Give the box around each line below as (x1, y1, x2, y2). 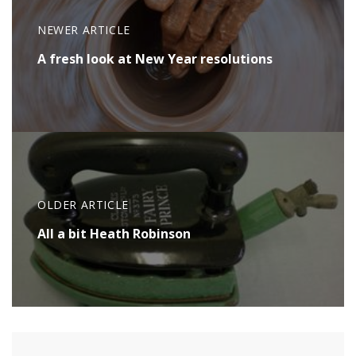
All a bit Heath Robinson (37, 225, 191, 243)
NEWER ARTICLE (37, 22, 130, 38)
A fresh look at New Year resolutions (37, 50, 273, 68)
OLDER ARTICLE (37, 197, 129, 213)
